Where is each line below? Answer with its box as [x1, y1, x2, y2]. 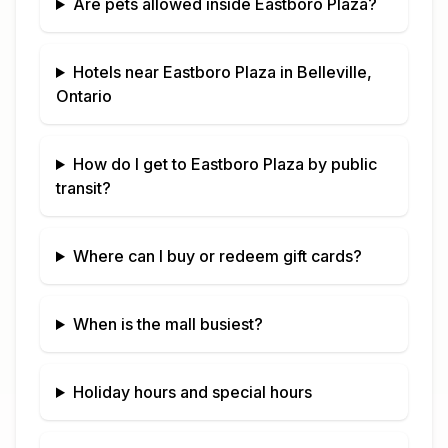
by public [303, 154, 377, 174]
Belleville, [296, 62, 372, 82]
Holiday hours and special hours [72, 382, 312, 402]
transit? [56, 178, 111, 198]
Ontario [56, 86, 112, 106]
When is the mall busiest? [72, 314, 263, 334]
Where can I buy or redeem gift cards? [72, 246, 362, 266]
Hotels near [72, 62, 163, 82]
